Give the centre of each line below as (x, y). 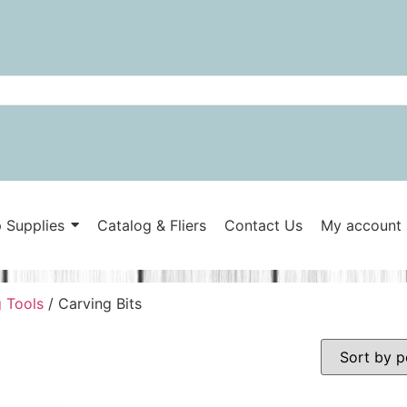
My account (361, 225)
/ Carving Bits (93, 303)
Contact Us (263, 225)
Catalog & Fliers (151, 225)
